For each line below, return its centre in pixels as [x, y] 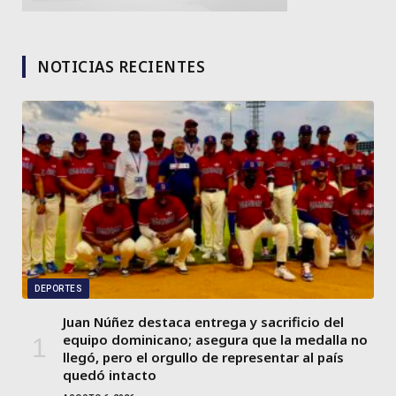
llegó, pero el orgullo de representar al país [203, 358]
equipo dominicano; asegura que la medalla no [215, 340]
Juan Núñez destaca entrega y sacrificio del [203, 322]
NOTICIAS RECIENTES [122, 67]
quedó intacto [110, 375]
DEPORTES [58, 289]
